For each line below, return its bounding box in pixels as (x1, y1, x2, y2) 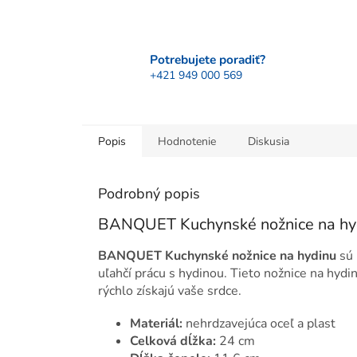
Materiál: (130, 314, 182, 332)
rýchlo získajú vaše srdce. (98, 281, 241, 300)
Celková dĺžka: (130, 331, 216, 350)
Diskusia (248, 134, 289, 150)
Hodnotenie (158, 134, 216, 150)
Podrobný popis (98, 184, 200, 204)
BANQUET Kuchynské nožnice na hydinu (98, 246, 336, 265)
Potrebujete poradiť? (150, 50, 265, 68)
